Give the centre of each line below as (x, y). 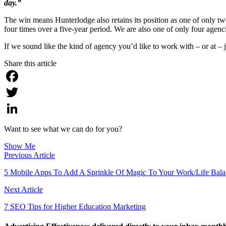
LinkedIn (19, 124)
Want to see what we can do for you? (63, 129)
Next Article (23, 189)
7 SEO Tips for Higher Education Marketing (75, 206)
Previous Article (30, 155)
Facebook (20, 92)
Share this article (30, 63)
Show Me (20, 146)
